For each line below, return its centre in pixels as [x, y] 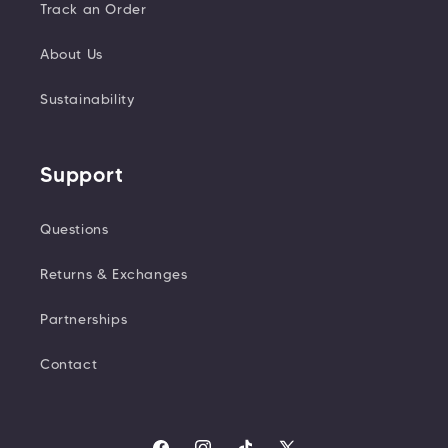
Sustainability [88, 99]
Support [82, 175]
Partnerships [84, 319]
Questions [74, 229]
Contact [69, 364]
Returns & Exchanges [114, 274]
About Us [71, 54]
